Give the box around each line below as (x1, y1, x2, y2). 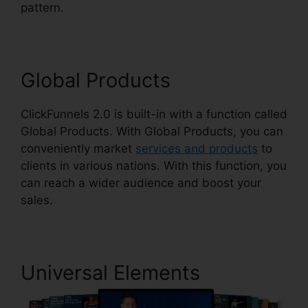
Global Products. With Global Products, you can (21, 124, 283, 138)
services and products (135, 142, 258, 155)
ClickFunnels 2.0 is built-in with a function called (21, 107, 287, 121)
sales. (21, 193, 53, 207)
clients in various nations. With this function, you (21, 159, 287, 173)
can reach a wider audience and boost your (21, 176, 261, 190)
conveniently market (21, 142, 135, 155)
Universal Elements (21, 261, 200, 285)
